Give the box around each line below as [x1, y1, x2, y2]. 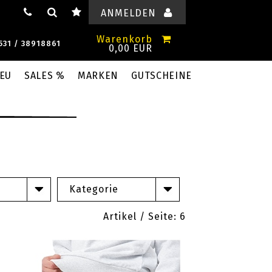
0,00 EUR [109, 42, 152, 54]
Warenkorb [97, 33, 152, 45]
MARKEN [77, 70, 119, 81]
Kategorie [69, 183, 118, 195]
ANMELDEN [100, 7, 156, 19]
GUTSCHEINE [131, 70, 192, 81]
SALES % [24, 70, 65, 81]
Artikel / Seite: [103, 211, 180, 222]
